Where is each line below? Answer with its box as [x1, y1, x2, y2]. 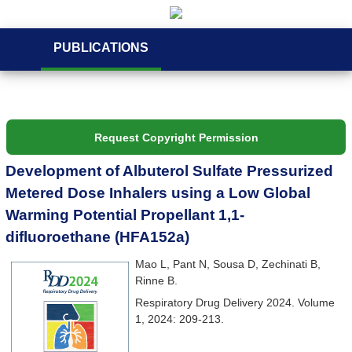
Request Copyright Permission [93, 130, 258, 144]
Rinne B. [134, 273, 178, 287]
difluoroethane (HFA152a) [5, 229, 190, 246]
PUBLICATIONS [53, 41, 148, 54]
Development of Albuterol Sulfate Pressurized [5, 163, 334, 180]
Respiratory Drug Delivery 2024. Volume [134, 295, 335, 309]
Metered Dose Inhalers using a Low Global [5, 185, 311, 202]
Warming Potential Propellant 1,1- [5, 207, 245, 224]
